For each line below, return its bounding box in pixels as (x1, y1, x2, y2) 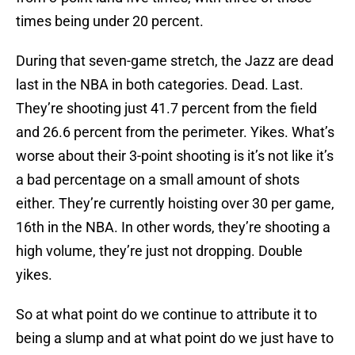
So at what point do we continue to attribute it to (16, 306, 317, 323)
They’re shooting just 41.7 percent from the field (16, 100, 317, 117)
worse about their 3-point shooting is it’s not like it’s (16, 147, 334, 165)
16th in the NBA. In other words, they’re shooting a (16, 219, 330, 236)
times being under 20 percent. (16, 13, 204, 30)
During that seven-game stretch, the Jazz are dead (16, 52, 334, 70)
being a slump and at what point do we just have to (16, 330, 334, 347)
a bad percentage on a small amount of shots (16, 171, 300, 189)
